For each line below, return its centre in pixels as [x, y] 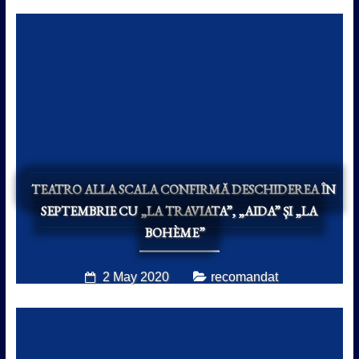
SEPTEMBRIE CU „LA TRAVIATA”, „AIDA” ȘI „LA [179, 211]
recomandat [244, 276]
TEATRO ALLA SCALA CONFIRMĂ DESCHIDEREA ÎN [183, 189]
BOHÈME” [175, 232]
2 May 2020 [135, 276]
